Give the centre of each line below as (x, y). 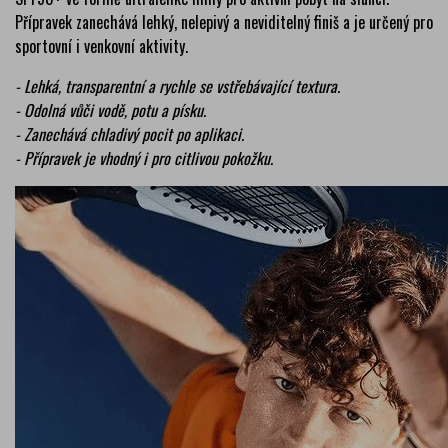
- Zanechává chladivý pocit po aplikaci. (129, 133)
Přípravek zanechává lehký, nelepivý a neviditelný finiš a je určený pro (224, 21)
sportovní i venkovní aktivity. (101, 45)
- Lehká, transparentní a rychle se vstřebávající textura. (177, 85)
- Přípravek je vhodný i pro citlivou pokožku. (144, 157)
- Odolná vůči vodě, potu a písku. (110, 109)
